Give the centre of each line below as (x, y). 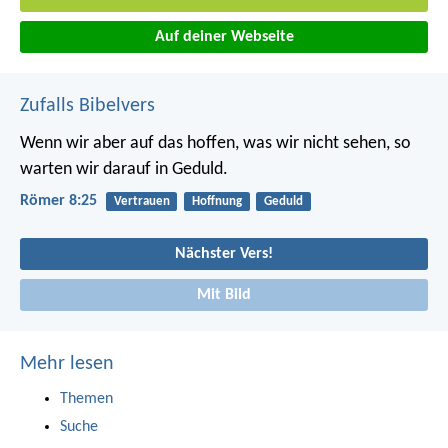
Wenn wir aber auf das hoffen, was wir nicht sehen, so (215, 144)
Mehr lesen (67, 364)
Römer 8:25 (58, 201)
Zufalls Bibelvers (87, 106)
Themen (86, 399)
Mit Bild (224, 295)
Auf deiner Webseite (224, 37)
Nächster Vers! (224, 253)
